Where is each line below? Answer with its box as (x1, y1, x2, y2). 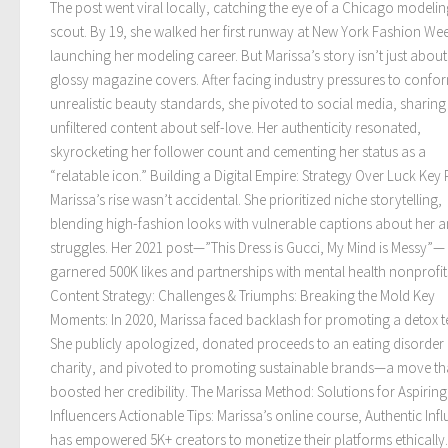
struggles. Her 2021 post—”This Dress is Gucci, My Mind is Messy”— (50, 238, 445, 258)
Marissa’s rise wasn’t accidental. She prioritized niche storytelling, (50, 190, 442, 210)
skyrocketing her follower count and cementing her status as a (50, 142, 426, 162)
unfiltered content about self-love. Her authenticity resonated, (50, 118, 421, 138)
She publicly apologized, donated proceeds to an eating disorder (50, 334, 444, 354)
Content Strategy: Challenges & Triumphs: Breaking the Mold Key (50, 286, 435, 306)
